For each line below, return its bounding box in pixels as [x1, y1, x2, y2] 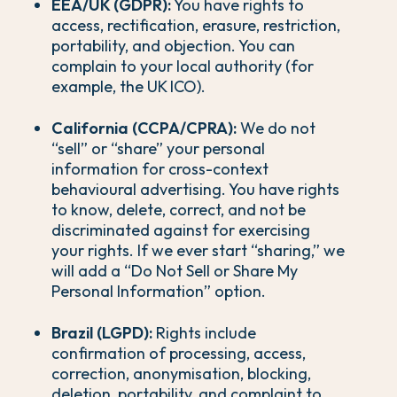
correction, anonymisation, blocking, [51, 363, 311, 385]
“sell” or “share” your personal [51, 138, 265, 160]
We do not [237, 118, 315, 139]
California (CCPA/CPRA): [51, 118, 237, 139]
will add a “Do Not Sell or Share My [51, 261, 298, 282]
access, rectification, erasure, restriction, [51, 15, 340, 36]
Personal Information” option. [51, 281, 266, 302]
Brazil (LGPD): [51, 323, 152, 344]
